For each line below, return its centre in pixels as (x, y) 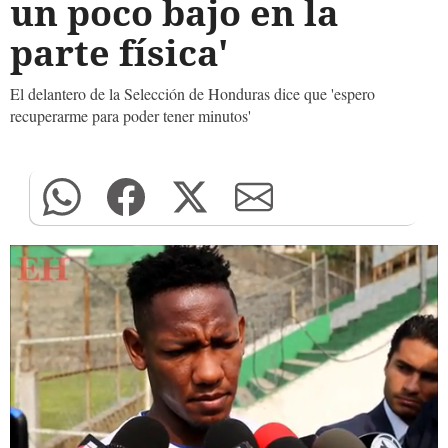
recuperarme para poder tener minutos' (130, 115)
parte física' (128, 52)
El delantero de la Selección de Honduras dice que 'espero (192, 93)
